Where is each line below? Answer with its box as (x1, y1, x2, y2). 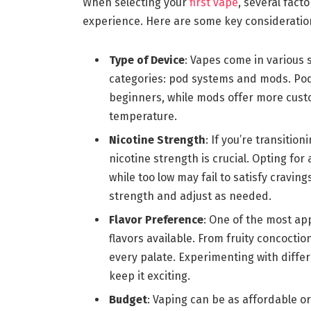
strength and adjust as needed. (108, 190, 271, 203)
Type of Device (108, 53, 185, 67)
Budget (108, 293, 147, 307)
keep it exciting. (108, 269, 190, 283)
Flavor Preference (108, 213, 203, 227)
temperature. (108, 110, 177, 124)
